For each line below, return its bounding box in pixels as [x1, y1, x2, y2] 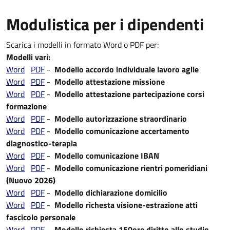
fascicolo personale [6, 211, 75, 223]
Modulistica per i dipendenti [6, 12, 204, 36]
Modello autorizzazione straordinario [54, 112, 187, 125]
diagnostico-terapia [6, 137, 77, 149]
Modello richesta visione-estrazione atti [54, 199, 198, 211]
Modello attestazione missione [54, 75, 165, 88]
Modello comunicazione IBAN [54, 149, 159, 162]
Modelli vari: [6, 51, 50, 63]
